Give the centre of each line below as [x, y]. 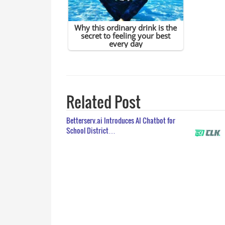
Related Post [103, 102]
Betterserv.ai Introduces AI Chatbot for [121, 121]
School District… [91, 131]
